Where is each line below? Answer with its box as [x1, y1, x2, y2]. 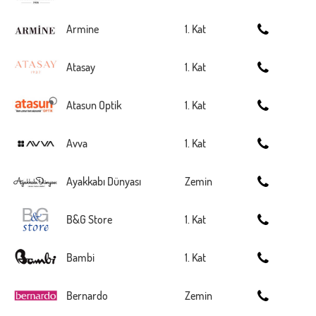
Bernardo [66, 288, 108, 303]
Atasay [66, 60, 95, 74]
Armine [66, 22, 99, 36]
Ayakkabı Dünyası [66, 174, 141, 188]
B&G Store [66, 212, 112, 226]
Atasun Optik [66, 98, 121, 112]
